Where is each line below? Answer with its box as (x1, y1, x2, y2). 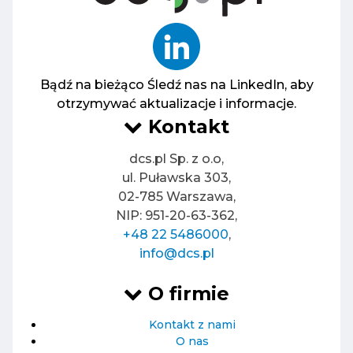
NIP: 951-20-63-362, (116, 207, 237, 223)
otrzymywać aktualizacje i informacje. (57, 95, 296, 111)
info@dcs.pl (139, 245, 214, 261)
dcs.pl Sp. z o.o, (129, 150, 224, 166)
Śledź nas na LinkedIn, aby (147, 76, 314, 92)
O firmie (143, 281, 229, 305)
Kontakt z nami (149, 317, 236, 332)
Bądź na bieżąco (39, 76, 144, 92)
